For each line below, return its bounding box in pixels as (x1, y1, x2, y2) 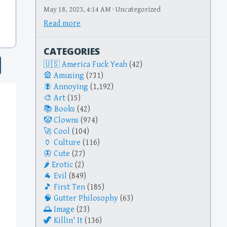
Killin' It (54, 216, 83, 226)
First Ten (54, 182, 86, 193)
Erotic (52, 160, 73, 170)
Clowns (54, 116, 79, 126)
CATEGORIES (44, 45, 100, 58)
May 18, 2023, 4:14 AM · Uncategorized (44, 5, 161, 14)
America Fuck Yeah (62, 60, 128, 70)
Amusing (54, 71, 85, 81)
